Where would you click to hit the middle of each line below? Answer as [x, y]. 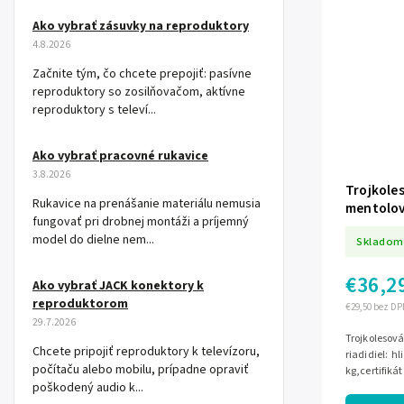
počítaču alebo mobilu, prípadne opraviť [141, 370]
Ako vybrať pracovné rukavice [120, 156]
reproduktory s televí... [94, 110]
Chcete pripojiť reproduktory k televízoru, [146, 352]
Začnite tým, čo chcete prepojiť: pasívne [142, 74]
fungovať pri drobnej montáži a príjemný [141, 222]
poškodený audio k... [88, 388]
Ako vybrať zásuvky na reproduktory [141, 27]
